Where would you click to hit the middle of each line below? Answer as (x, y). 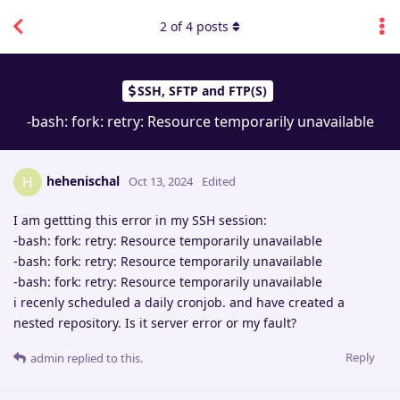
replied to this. (104, 358)
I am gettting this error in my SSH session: (140, 220)
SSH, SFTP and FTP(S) (202, 91)
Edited (219, 181)
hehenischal (83, 180)
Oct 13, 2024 (161, 181)
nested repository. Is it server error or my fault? (155, 322)
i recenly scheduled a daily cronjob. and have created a (179, 302)
